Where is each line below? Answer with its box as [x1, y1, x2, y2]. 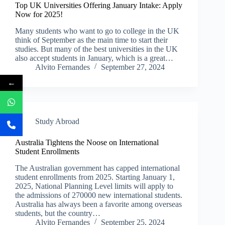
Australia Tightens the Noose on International [15, 138, 159, 147]
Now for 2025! [15, 10, 63, 19]
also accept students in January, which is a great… [15, 53, 173, 62]
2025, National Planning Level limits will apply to [15, 181, 173, 190]
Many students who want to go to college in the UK [15, 26, 179, 35]
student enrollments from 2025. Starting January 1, [15, 172, 175, 181]
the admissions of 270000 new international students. [15, 190, 182, 199]
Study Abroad [35, 117, 79, 126]
